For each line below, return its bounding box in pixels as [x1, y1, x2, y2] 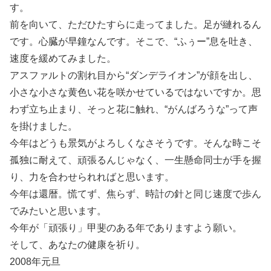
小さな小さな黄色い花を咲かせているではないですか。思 [10, 87, 261, 97]
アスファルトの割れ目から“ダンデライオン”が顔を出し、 [10, 70, 258, 80]
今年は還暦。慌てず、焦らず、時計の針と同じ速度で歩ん [10, 189, 261, 199]
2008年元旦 [10, 256, 60, 267]
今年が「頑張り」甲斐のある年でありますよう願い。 [10, 223, 242, 233]
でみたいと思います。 [10, 206, 106, 216]
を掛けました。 [10, 121, 77, 131]
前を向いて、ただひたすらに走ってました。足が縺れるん [10, 19, 261, 30]
